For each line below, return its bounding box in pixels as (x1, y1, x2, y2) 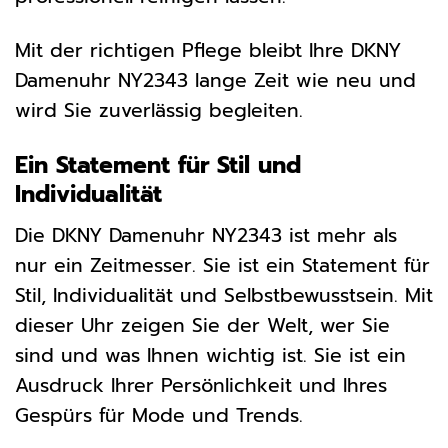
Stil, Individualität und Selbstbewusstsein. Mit (15, 280, 433, 310)
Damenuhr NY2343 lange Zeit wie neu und (15, 66, 416, 96)
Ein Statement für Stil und (15, 148, 301, 184)
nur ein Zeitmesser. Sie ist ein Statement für (15, 250, 430, 280)
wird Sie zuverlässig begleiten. (15, 96, 303, 126)
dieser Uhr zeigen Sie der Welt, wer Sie (15, 310, 390, 340)
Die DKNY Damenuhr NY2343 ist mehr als (15, 220, 397, 250)
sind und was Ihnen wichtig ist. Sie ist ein (15, 340, 406, 370)
